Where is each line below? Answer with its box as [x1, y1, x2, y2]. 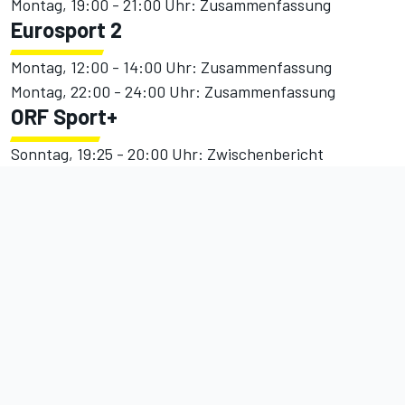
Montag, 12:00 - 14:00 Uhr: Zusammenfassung [11, 57, 332, 78]
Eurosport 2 [11, 16, 122, 43]
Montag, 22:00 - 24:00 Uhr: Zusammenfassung [11, 81, 335, 102]
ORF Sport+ [11, 103, 118, 130]
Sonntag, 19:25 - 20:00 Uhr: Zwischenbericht [11, 144, 324, 165]
